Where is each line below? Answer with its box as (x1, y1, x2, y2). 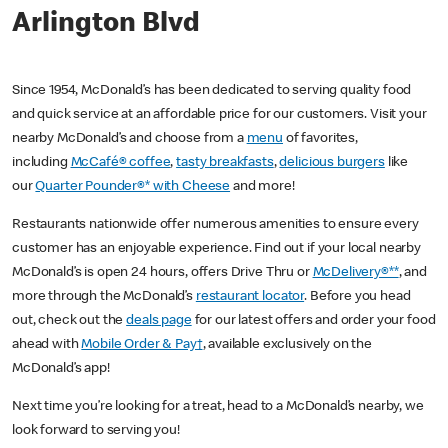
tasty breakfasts (176, 156, 274, 171)
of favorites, (283, 132, 358, 147)
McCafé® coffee (70, 156, 171, 171)
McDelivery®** (312, 266, 399, 281)
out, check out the (12, 314, 127, 329)
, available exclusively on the (202, 338, 373, 353)
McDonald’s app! (12, 362, 116, 377)
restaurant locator (195, 290, 305, 305)
